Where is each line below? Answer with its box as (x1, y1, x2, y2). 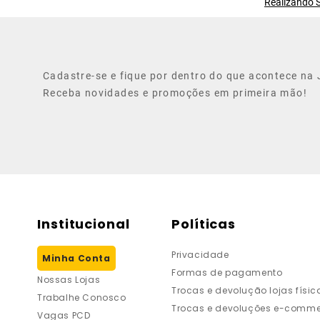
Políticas (171, 215, 236, 233)
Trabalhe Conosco (37, 291, 126, 304)
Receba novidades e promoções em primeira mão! (43, 87, 308, 99)
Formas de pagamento (171, 266, 283, 279)
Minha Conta (42, 252, 111, 264)
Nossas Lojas (37, 274, 101, 286)
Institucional (37, 215, 130, 233)
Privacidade (171, 249, 229, 261)
